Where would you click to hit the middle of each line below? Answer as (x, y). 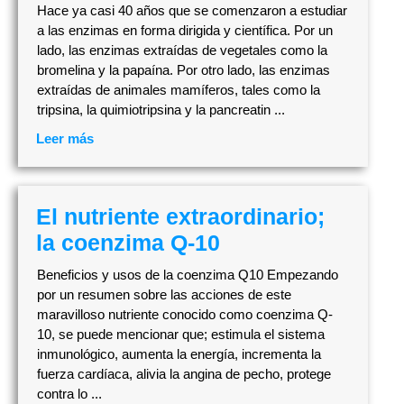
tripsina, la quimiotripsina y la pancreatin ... (161, 110)
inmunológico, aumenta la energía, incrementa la (179, 353)
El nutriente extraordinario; (180, 216)
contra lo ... (69, 393)
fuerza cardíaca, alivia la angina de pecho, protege (184, 373)
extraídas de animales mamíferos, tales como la (179, 90)
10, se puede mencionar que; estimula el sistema (181, 334)
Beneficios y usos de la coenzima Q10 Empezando (188, 274)
